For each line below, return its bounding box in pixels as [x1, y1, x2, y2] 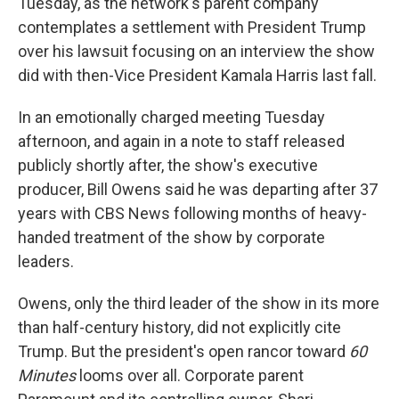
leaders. [18, 252, 74, 271]
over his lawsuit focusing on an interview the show [18, 42, 375, 61]
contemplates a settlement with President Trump [18, 18, 366, 37]
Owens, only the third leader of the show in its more [18, 294, 379, 313]
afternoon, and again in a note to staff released [18, 132, 345, 151]
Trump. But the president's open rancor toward [18, 342, 349, 361]
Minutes [18, 366, 76, 385]
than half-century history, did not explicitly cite [18, 318, 341, 337]
